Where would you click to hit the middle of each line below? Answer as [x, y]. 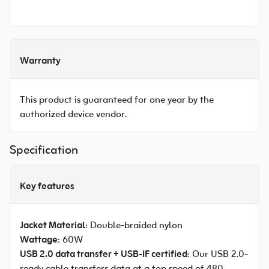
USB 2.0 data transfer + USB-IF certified [104, 255]
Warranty [40, 61]
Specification [44, 151]
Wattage [39, 240]
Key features [47, 187]
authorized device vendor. [73, 115]
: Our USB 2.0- [218, 255]
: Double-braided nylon [134, 226]
